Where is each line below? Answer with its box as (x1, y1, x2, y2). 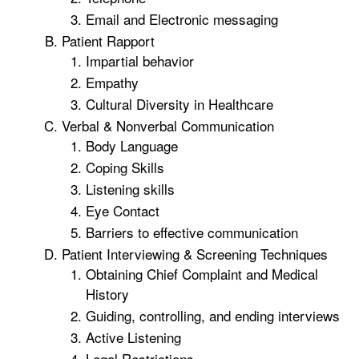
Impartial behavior (86, 50, 194, 71)
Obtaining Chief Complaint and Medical (86, 264, 318, 284)
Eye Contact (86, 200, 159, 220)
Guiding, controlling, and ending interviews (86, 305, 340, 325)
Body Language (86, 135, 178, 155)
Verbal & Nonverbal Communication (62, 115, 274, 135)
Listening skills (86, 179, 175, 199)
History (86, 284, 129, 304)
